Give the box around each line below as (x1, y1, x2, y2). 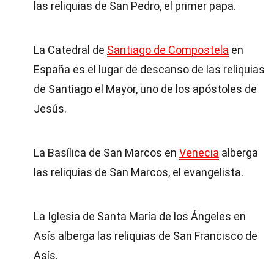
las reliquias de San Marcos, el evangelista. (34, 166, 243, 179)
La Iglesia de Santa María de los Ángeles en (34, 210, 246, 223)
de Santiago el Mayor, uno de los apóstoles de (34, 83, 257, 95)
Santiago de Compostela (107, 43, 229, 56)
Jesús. (34, 102, 67, 115)
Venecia (179, 146, 219, 159)
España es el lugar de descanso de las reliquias (34, 63, 265, 76)
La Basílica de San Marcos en (34, 146, 179, 159)
